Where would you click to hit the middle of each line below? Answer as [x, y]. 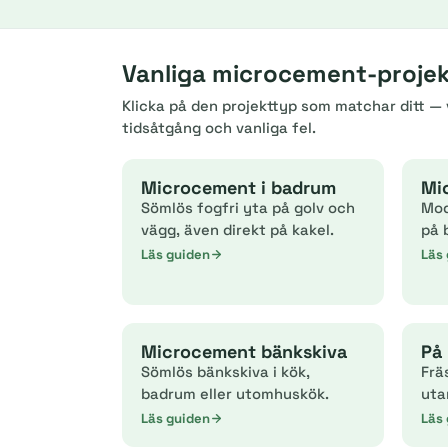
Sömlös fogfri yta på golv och [248, 207]
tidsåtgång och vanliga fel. [219, 127]
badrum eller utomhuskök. [235, 393]
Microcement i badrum [238, 187]
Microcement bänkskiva [244, 351]
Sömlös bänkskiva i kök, [225, 371]
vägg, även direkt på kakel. [237, 229]
